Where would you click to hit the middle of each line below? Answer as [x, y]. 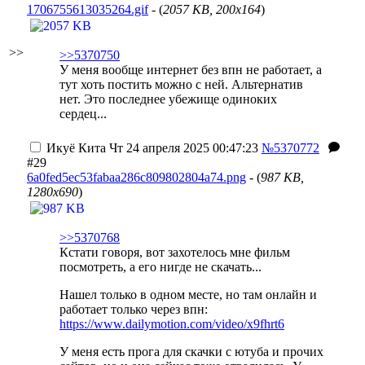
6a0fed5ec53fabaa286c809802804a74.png [136, 177]
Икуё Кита [76, 148]
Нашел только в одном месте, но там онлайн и [188, 295]
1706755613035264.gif [88, 9]
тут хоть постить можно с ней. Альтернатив [181, 84]
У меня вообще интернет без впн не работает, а [191, 70]
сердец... [83, 114]
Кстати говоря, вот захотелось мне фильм [175, 252]
